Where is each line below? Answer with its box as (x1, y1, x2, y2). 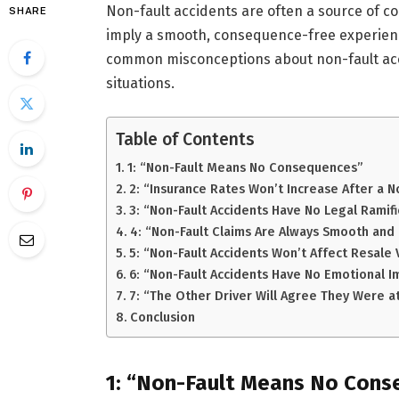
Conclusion (129, 309, 195, 326)
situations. (105, 74, 175, 92)
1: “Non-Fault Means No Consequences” (126, 159, 363, 176)
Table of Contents (115, 129, 255, 151)
